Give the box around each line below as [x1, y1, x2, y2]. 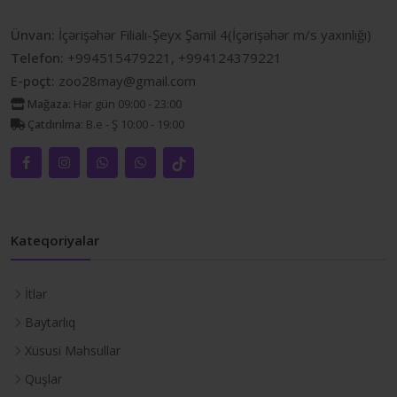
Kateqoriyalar [11, 231, 99, 250]
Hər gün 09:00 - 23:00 [71, 96, 182, 113]
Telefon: [11, 49, 67, 67]
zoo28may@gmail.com [58, 72, 196, 90]
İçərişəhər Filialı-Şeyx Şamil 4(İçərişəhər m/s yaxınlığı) [58, 26, 371, 44]
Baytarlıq [25, 314, 75, 331]
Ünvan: [11, 26, 58, 44]
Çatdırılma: [27, 116, 83, 133]
